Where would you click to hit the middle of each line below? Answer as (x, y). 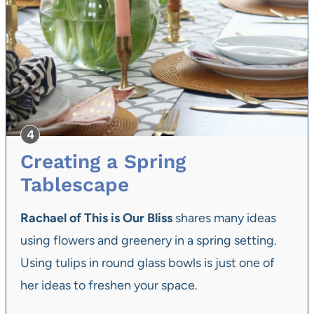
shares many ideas (224, 218)
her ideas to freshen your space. (109, 285)
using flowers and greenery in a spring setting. (149, 240)
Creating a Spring (103, 161)
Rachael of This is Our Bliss (96, 218)
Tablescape (75, 184)
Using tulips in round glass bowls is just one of (148, 262)
